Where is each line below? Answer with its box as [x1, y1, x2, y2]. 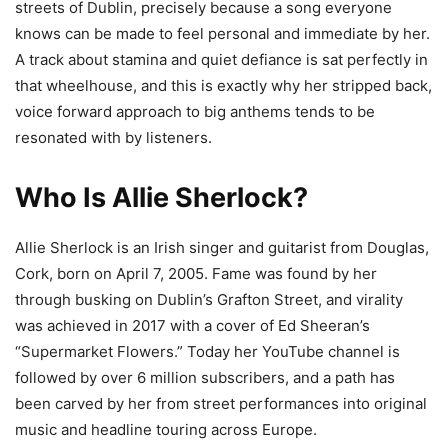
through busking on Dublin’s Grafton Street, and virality [15, 290, 403, 310]
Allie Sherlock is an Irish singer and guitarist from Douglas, [15, 238, 429, 258]
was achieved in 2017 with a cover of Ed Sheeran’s [15, 316, 370, 336]
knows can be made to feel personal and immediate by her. [15, 24, 430, 44]
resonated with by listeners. [15, 128, 212, 148]
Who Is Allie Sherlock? [15, 181, 308, 215]
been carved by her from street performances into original [15, 394, 427, 414]
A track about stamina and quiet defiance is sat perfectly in [15, 50, 428, 70]
